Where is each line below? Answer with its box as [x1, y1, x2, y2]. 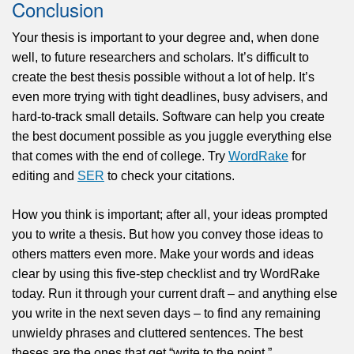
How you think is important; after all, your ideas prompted [12, 207, 328, 221]
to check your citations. [104, 168, 235, 183]
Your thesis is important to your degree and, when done [12, 30, 319, 44]
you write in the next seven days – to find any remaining [12, 306, 321, 320]
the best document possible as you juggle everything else [12, 129, 332, 143]
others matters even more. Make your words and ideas [12, 247, 314, 261]
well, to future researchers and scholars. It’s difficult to [12, 50, 309, 64]
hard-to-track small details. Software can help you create [12, 109, 325, 123]
